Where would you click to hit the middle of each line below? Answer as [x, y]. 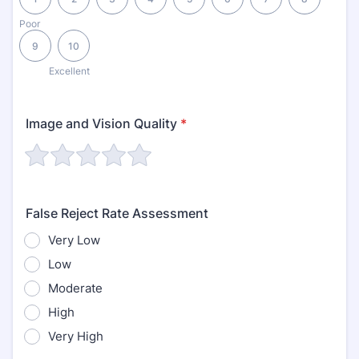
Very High [76, 336]
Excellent [69, 71]
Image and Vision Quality [101, 123]
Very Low [74, 240]
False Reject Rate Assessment [117, 213]
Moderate [75, 288]
